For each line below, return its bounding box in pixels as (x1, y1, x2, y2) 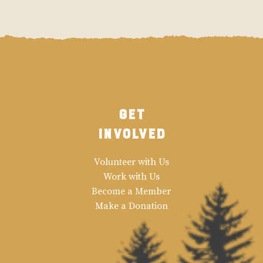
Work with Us (103, 170, 160, 183)
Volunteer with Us (93, 156, 169, 168)
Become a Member (92, 185, 171, 197)
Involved (97, 122, 166, 140)
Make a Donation (95, 200, 168, 212)
